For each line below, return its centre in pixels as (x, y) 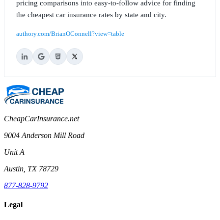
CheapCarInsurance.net (41, 118)
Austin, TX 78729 (31, 168)
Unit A (14, 152)
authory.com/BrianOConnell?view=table (70, 33)
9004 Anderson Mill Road (44, 135)
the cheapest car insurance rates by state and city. (91, 14)
